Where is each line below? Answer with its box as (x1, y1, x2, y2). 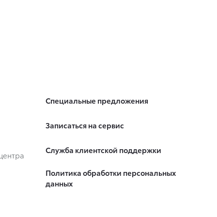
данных (45, 178, 73, 189)
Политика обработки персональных (45, 167, 176, 178)
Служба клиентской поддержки (45, 144, 161, 155)
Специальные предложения (45, 95, 148, 106)
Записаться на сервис (45, 120, 124, 131)
